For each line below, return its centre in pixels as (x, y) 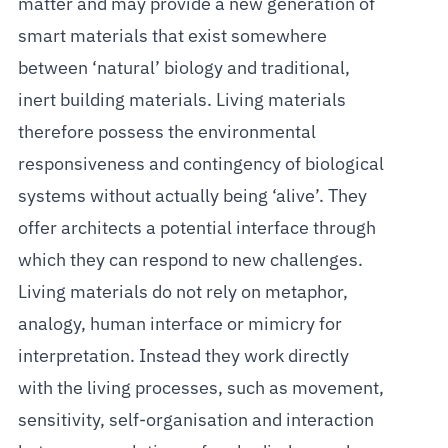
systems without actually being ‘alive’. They (192, 196)
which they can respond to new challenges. (190, 260)
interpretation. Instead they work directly (183, 356)
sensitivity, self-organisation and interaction (195, 420)
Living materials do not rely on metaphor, (182, 292)
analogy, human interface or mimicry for (179, 324)
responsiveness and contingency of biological (200, 164)
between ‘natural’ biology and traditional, (183, 68)
